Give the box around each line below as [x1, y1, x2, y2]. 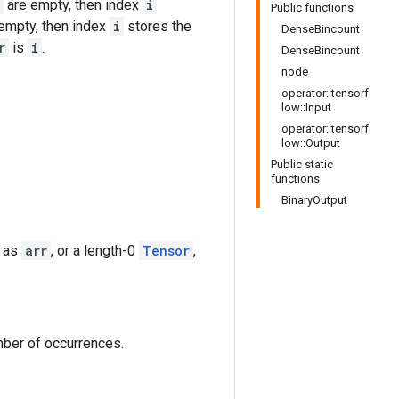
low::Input [281, 101, 331, 114]
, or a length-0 [51, 242, 139, 259]
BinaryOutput [281, 193, 347, 207]
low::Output [281, 136, 340, 150]
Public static [271, 158, 333, 171]
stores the [124, 18, 191, 35]
